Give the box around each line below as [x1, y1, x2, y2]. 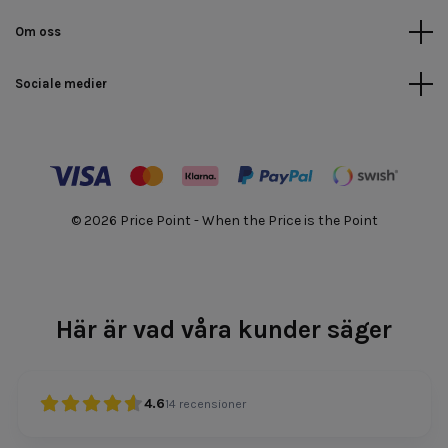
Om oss [15, 24, 61, 40]
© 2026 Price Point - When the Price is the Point [70, 212, 378, 230]
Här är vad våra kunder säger [56, 315, 392, 345]
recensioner [178, 396, 246, 411]
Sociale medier [15, 76, 107, 92]
